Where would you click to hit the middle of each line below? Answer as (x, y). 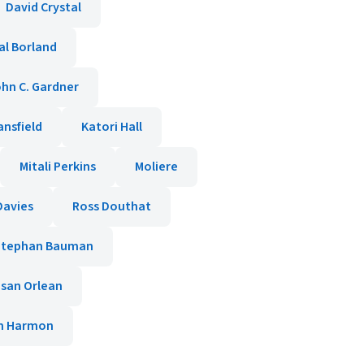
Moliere (156, 167)
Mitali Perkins (58, 167)
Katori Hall (112, 127)
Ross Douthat (112, 206)
